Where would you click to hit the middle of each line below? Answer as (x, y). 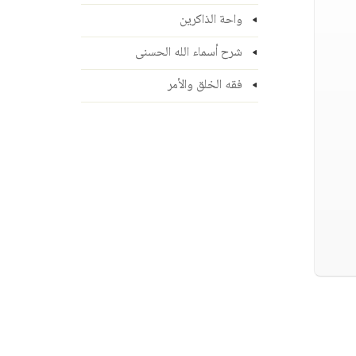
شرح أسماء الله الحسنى (188, 53)
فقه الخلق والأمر (205, 85)
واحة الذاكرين (211, 20)
